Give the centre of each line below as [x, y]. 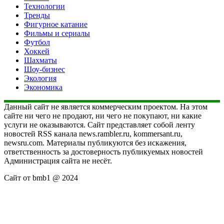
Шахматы [40, 60]
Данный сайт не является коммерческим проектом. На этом [106, 106]
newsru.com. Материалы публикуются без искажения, [95, 142]
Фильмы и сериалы [57, 33]
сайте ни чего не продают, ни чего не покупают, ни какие [103, 115]
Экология [40, 78]
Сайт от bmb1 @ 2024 [41, 177]
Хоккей [37, 51]
